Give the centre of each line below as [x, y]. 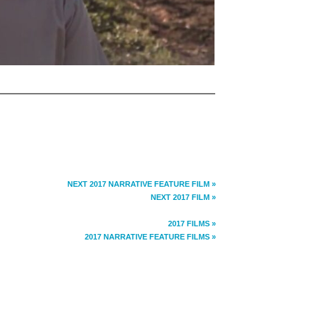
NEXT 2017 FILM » [183, 197]
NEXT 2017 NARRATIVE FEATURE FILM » [142, 184]
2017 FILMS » [192, 223]
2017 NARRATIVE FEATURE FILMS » [150, 236]
